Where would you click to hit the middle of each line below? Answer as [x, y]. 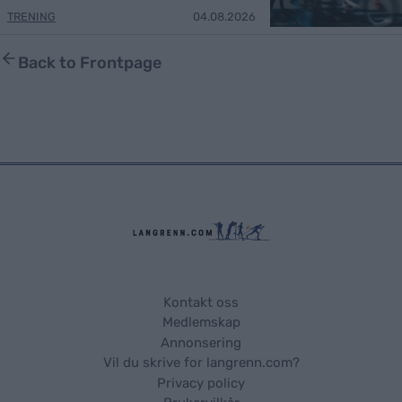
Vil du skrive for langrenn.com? [201, 363]
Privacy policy [201, 383]
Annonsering [201, 342]
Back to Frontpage [90, 62]
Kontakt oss [201, 302]
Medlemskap [201, 323]
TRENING [31, 16]
